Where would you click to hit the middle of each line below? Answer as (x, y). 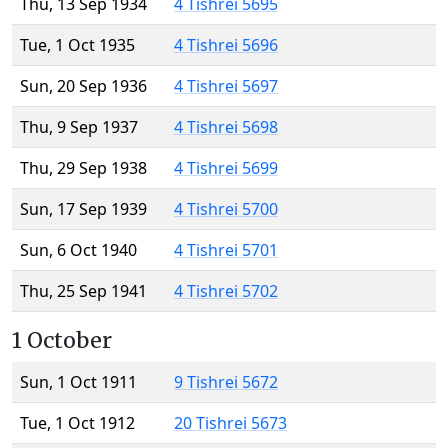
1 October (62, 341)
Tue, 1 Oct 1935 (77, 45)
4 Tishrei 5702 (226, 291)
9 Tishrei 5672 (226, 382)
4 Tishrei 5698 (226, 127)
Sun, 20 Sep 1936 (83, 86)
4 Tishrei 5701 (226, 250)
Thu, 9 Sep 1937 (79, 127)
